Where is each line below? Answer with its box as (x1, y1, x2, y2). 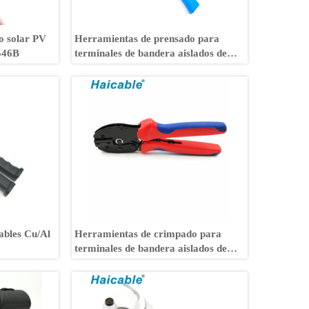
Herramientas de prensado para (74, 32, 220, 44)
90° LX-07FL (74, 61, 135, 73)
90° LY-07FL (74, 257, 134, 268)
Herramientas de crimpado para (74, 228, 222, 239)
